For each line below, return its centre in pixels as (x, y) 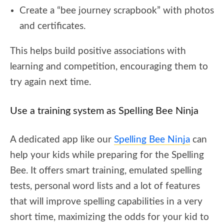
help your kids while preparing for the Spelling (107, 155)
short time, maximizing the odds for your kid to (109, 217)
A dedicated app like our (62, 139)
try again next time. (50, 82)
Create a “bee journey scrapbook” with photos (117, 10)
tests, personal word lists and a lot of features (105, 186)
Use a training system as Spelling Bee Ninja (104, 111)
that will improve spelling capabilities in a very (106, 201)
